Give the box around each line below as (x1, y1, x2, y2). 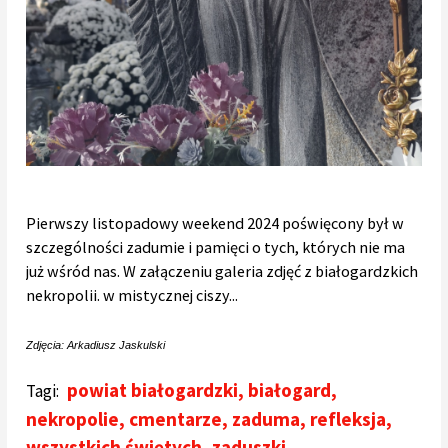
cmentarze (129, 407, 223, 432)
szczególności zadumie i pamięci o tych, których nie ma (26, 237, 406, 258)
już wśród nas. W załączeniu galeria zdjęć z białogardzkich (26, 261, 419, 282)
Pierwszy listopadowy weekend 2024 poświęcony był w (26, 213, 405, 234)
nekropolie (26, 407, 120, 432)
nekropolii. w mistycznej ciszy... (26, 285, 239, 306)
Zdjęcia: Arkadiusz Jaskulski (26, 339, 166, 352)
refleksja (310, 407, 387, 432)
